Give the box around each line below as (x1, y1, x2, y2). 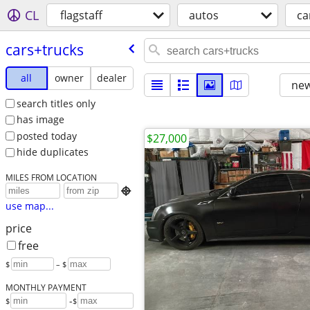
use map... (5, 199, 54, 213)
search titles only (16, 96, 95, 110)
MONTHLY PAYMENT (5, 282, 86, 293)
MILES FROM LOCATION (5, 172, 97, 183)
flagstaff (60, 8, 102, 23)
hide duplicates (16, 145, 89, 159)
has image (16, 113, 64, 127)
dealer (97, 71, 127, 84)
